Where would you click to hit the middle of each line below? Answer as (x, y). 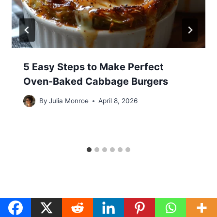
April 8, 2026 (118, 101)
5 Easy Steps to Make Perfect (93, 67)
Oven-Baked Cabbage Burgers (96, 81)
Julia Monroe (69, 101)
